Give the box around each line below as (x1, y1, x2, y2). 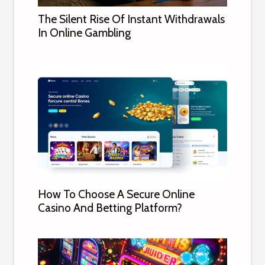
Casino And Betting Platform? (38, 200, 182, 215)
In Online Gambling (38, 25, 131, 40)
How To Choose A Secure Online (38, 186, 195, 201)
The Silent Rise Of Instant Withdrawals (38, 11, 225, 26)
